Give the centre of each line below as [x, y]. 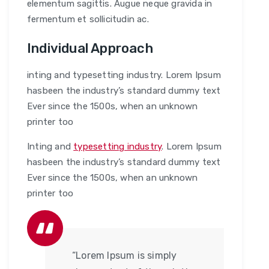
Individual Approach [90, 48]
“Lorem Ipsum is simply [125, 255]
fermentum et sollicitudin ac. [88, 19]
